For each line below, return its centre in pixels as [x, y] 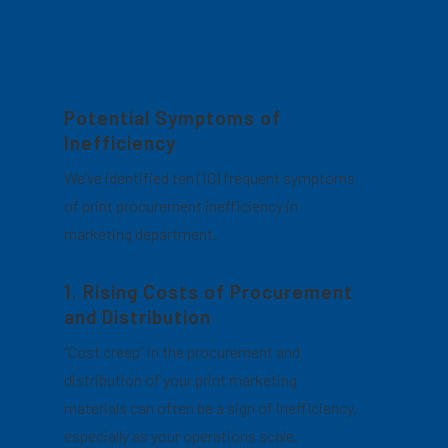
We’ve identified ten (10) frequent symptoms [210, 177]
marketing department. [141, 233]
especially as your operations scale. [181, 435]
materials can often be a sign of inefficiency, [211, 407]
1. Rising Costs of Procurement [209, 291]
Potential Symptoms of [173, 117]
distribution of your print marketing [181, 379]
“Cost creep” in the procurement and [182, 351]
